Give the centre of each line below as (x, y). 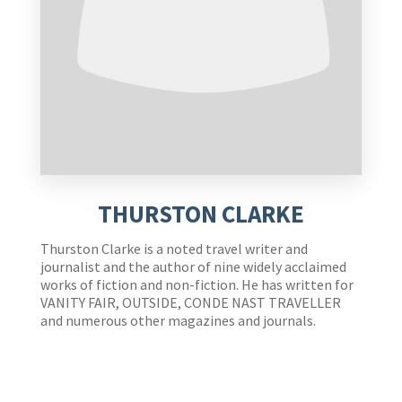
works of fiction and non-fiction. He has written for (197, 285)
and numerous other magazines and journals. (178, 321)
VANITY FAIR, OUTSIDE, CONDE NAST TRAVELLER (191, 303)
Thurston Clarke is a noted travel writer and (174, 249)
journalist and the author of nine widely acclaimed (193, 267)
